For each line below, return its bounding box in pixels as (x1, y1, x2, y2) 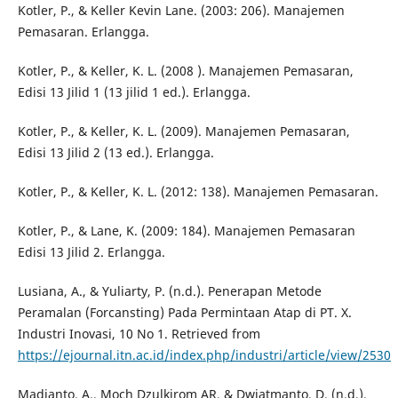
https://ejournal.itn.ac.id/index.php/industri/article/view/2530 (17, 346, 391, 364)
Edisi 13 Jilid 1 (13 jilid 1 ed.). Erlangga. (17, 84, 251, 101)
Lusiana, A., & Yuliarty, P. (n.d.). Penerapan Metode (17, 283, 322, 300)
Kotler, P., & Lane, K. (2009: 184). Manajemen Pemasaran (17, 222, 355, 240)
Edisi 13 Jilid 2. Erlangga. (17, 243, 165, 261)
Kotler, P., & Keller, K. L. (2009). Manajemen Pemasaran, (17, 123, 350, 140)
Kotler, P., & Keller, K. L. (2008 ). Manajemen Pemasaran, (17, 62, 354, 80)
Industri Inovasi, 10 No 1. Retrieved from (17, 325, 260, 343)
